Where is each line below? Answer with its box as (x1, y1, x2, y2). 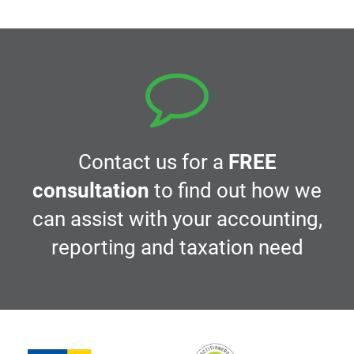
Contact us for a (77, 150, 228, 175)
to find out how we (149, 179, 322, 203)
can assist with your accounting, (32, 207, 322, 232)
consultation (32, 179, 149, 203)
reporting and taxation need (51, 235, 303, 260)
